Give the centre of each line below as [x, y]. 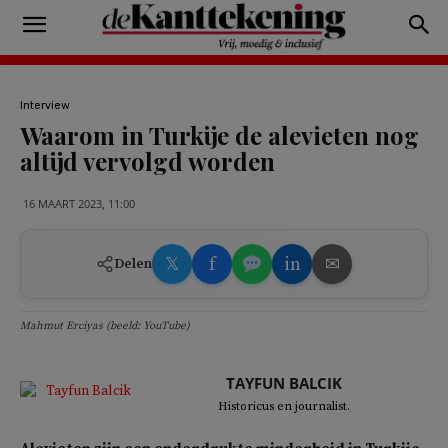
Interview [45, 105]
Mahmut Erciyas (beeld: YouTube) [105, 326]
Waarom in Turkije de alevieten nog [219, 135]
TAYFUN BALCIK [284, 383]
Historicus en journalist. [284, 406]
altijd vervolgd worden [147, 161]
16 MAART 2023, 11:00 [79, 203]
